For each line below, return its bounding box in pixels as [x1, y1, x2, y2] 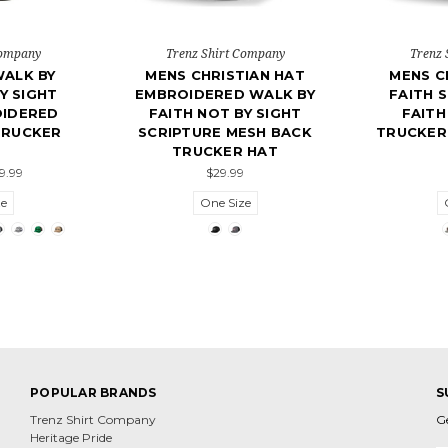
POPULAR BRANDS [30, 385, 157, 401]
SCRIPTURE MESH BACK [138, 124, 312, 141]
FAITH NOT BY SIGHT [148, 105, 302, 122]
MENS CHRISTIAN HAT [145, 67, 305, 84]
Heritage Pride [30, 430, 112, 446]
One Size [199, 195, 251, 211]
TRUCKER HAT [172, 143, 278, 160]
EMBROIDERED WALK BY [135, 86, 315, 103]
